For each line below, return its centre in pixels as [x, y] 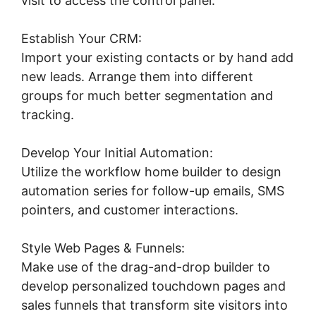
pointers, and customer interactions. [130, 210]
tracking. [48, 115]
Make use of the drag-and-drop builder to [146, 267]
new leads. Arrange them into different [137, 77]
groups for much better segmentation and [147, 96]
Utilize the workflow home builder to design [151, 172]
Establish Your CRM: [81, 39]
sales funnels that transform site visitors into [154, 305]
